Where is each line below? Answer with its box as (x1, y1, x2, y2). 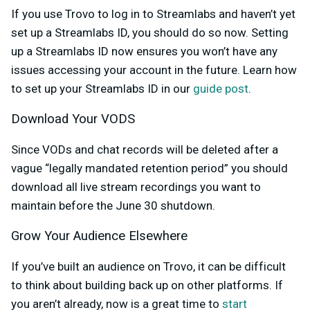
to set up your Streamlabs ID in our (11, 82, 193, 96)
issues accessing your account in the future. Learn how (11, 63, 297, 77)
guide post (193, 82, 248, 96)
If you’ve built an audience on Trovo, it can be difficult (11, 259, 286, 274)
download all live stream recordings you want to (11, 180, 261, 194)
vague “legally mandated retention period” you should (11, 161, 288, 176)
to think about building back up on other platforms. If (11, 278, 283, 293)
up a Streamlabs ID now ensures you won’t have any (11, 44, 277, 59)
